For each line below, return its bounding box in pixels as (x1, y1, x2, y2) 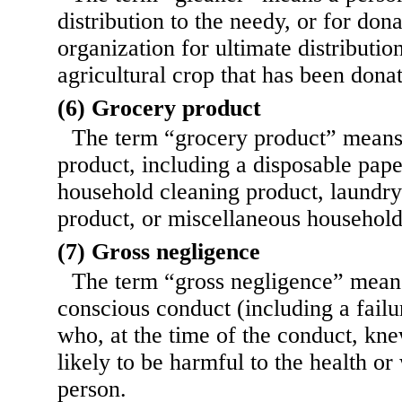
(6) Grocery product (57, 95, 261, 122)
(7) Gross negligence (57, 239, 260, 266)
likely (57, 349, 117, 376)
